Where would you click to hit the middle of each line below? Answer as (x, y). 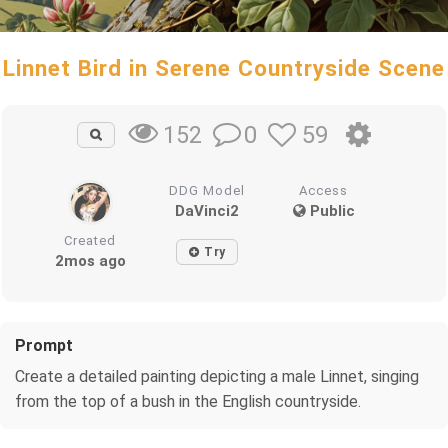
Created (90, 240)
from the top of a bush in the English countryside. (188, 401)
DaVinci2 (207, 210)
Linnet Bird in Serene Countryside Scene (224, 68)
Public (330, 210)
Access (324, 190)
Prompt (44, 345)
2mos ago (90, 260)
